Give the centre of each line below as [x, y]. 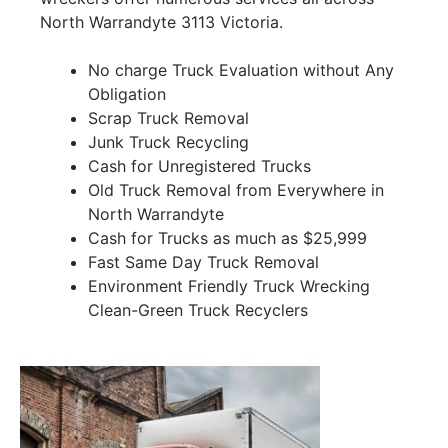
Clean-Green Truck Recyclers [198, 310]
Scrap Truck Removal [168, 118]
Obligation [127, 94]
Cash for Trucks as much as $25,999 [227, 238]
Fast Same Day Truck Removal [203, 262]
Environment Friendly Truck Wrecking [229, 286]
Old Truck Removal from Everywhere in [236, 190]
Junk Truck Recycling [168, 142]
